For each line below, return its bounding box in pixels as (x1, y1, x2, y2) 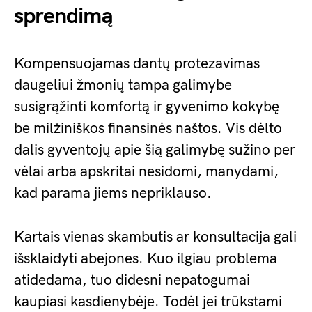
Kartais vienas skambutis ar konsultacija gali (14, 228, 297, 246)
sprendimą (14, 3, 113, 30)
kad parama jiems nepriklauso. (14, 185, 212, 202)
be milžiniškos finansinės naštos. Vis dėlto (14, 120, 282, 137)
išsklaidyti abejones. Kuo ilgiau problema (14, 250, 277, 267)
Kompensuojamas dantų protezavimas (14, 55, 260, 72)
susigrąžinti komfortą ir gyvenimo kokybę (14, 98, 279, 116)
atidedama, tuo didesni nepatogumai (14, 272, 250, 289)
